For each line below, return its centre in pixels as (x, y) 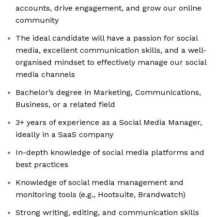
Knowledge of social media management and (100, 183)
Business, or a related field (65, 105)
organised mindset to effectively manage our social (111, 62)
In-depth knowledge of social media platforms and (110, 153)
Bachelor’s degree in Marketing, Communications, (108, 93)
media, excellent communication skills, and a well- (111, 50)
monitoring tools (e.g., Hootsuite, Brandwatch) (101, 195)
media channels (45, 75)
